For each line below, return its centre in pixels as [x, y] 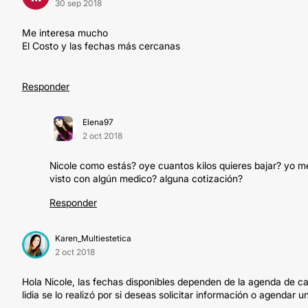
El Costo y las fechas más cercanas [101, 46]
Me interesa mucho [65, 33]
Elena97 [98, 122]
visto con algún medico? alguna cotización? [146, 178]
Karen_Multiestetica [93, 238]
